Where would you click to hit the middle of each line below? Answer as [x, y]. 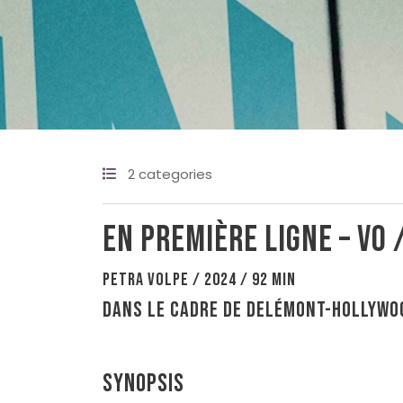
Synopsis [143, 383]
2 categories [170, 174]
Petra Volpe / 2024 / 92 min [199, 279]
